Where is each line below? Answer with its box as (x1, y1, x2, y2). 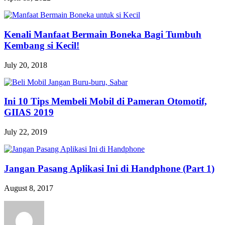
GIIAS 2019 (4, 107, 54, 118)
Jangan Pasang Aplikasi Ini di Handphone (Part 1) (4, 163, 214, 174)
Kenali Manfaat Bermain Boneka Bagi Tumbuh (4, 29, 201, 40)
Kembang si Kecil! (4, 40, 79, 51)
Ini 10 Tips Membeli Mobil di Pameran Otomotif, (4, 96, 207, 107)
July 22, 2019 (4, 128, 47, 137)
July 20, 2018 (4, 60, 47, 69)
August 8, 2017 (4, 183, 53, 192)
